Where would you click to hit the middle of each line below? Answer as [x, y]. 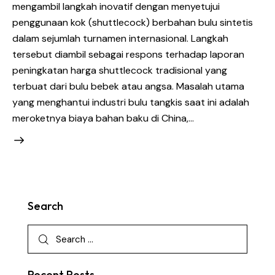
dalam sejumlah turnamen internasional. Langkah [120, 38]
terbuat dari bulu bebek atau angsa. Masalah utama [128, 86]
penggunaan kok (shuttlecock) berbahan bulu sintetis [133, 22]
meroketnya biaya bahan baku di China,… [103, 118]
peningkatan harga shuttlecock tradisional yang [120, 70]
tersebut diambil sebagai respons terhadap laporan [128, 54]
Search [45, 206]
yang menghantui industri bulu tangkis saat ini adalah [131, 102]
